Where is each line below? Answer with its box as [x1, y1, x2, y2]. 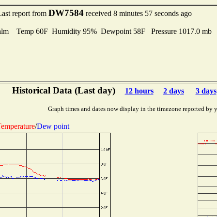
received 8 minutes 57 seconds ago [84, 9, 192, 17]
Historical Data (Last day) [12, 85, 115, 95]
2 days [163, 87, 184, 95]
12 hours [124, 87, 154, 95]
